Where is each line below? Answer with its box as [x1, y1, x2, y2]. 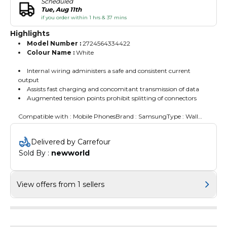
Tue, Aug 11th [41, 5, 82, 13]
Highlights [10, 28, 50, 38]
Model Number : [27, 39, 83, 47]
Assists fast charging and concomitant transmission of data [27, 85, 199, 93]
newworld [51, 148, 90, 158]
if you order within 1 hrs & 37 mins [41, 14, 127, 21]
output [18, 75, 39, 84]
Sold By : [19, 148, 51, 158]
